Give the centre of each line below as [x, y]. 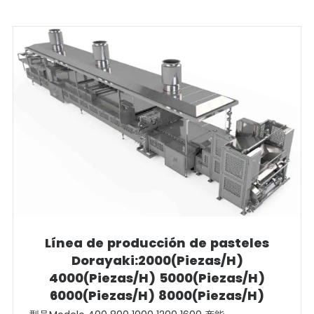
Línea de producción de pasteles [157, 243]
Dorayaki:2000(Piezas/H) [157, 260]
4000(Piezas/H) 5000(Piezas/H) [157, 278]
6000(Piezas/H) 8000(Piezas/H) [157, 295]
